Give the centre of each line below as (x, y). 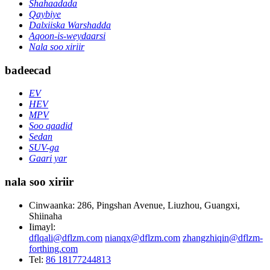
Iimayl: (42, 227)
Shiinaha (46, 216)
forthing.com (53, 248)
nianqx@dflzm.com (143, 237)
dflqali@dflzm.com (66, 237)
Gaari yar (48, 159)
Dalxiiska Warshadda (70, 25)
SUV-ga (44, 148)
